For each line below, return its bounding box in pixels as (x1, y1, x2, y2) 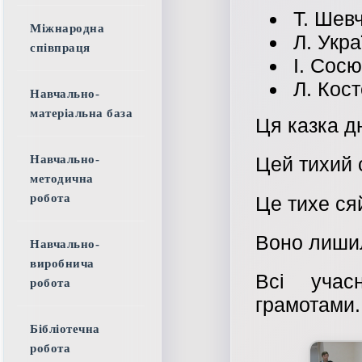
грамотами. (255, 293, 360, 316)
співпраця (30, 41, 90, 54)
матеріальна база (30, 107, 133, 120)
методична (30, 172, 94, 185)
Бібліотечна (30, 322, 100, 335)
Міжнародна (30, 22, 104, 35)
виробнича (30, 257, 95, 270)
